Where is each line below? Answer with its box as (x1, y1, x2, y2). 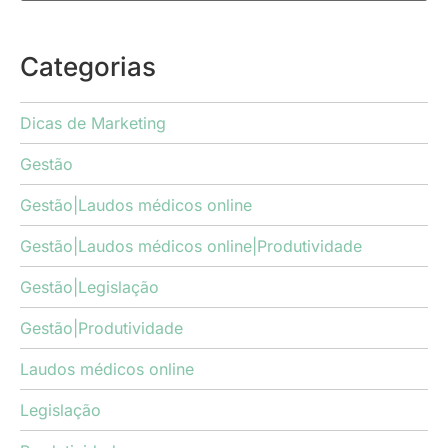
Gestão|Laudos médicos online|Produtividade (20, 236, 362, 257)
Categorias (20, 51, 156, 83)
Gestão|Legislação (20, 277, 159, 298)
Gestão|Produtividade (20, 318, 183, 339)
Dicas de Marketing (20, 113, 166, 134)
